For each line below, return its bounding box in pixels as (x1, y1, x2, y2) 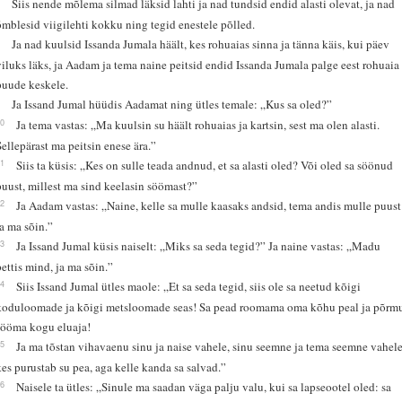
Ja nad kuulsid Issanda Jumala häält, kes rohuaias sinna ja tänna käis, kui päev (12, 35, 390, 52)
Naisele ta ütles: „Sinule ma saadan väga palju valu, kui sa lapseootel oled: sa (16, 378, 392, 395)
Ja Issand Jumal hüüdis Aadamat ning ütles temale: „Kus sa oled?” (12, 95, 333, 112)
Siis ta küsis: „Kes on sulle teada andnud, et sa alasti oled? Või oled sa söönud (16, 156, 394, 173)
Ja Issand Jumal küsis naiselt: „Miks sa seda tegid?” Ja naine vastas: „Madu (16, 237, 381, 254)
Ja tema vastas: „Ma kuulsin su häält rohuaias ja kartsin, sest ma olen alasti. (16, 116, 380, 133)
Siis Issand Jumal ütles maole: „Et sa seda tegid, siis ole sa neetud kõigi (16, 277, 362, 294)
